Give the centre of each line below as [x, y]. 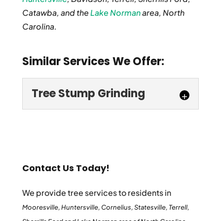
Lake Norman [115, 12]
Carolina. [39, 26]
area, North [162, 12]
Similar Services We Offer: [93, 61]
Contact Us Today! [66, 168]
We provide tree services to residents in [96, 192]
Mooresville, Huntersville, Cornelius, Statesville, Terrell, [106, 207]
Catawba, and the [56, 12]
